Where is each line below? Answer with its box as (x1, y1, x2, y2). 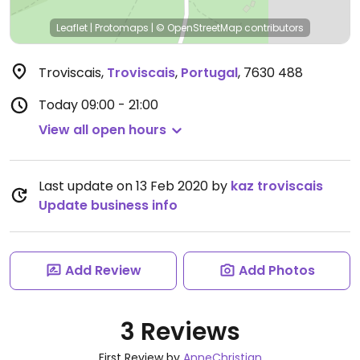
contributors (242, 21, 304, 35)
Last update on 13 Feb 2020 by (39, 177, 231, 195)
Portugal (181, 63, 238, 82)
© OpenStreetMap (156, 21, 242, 35)
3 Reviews (120, 315, 240, 349)
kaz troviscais (231, 177, 323, 195)
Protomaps (95, 21, 149, 35)
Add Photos (238, 261, 315, 280)
